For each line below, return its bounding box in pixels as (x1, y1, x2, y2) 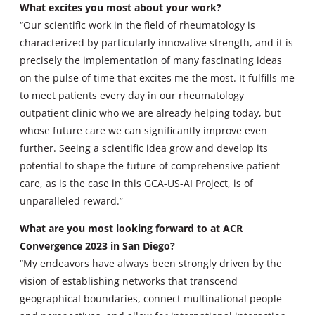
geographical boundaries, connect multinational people (20, 291, 282, 305)
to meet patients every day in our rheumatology (20, 88, 244, 102)
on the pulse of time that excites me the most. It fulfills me (20, 70, 295, 84)
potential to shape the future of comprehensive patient (20, 158, 280, 172)
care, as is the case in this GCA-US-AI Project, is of (20, 176, 253, 190)
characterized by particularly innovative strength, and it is (20, 35, 293, 49)
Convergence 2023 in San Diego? (20, 238, 175, 252)
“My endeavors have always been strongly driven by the (20, 256, 282, 270)
